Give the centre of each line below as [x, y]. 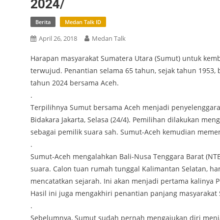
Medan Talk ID [83, 22]
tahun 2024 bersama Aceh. [75, 83]
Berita [43, 22]
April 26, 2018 [58, 38]
